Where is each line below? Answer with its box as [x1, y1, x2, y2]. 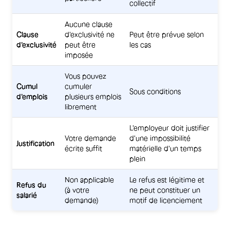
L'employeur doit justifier [129, 124, 209, 132]
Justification [16, 139, 54, 148]
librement [65, 103, 97, 111]
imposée [65, 51, 93, 60]
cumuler [65, 82, 92, 91]
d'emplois [16, 92, 48, 101]
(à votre [65, 186, 89, 195]
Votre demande [65, 134, 116, 143]
